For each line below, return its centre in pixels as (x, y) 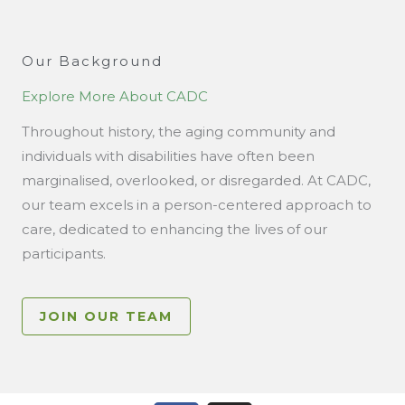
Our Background (92, 61)
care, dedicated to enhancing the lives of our (174, 229)
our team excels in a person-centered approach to (197, 205)
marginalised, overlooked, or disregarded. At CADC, (196, 180)
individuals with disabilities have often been (168, 156)
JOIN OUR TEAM (106, 316)
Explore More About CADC (115, 96)
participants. (64, 254)
